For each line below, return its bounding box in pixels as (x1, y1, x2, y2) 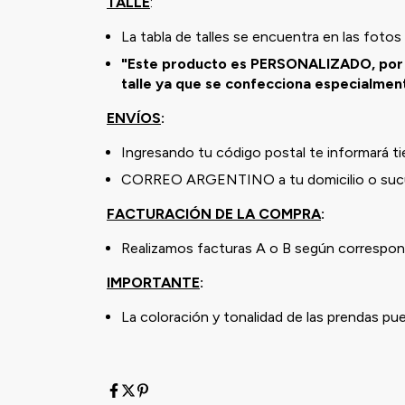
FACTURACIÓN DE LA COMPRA (107, 204, 321, 222)
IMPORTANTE (107, 273, 200, 291)
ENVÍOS (107, 108, 161, 127)
